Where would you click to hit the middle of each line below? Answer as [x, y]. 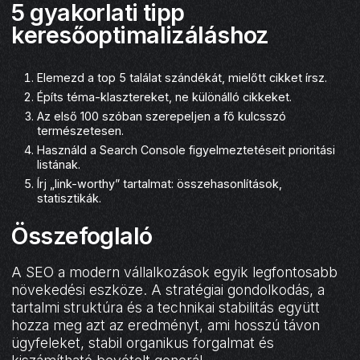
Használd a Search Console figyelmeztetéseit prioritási [186, 150]
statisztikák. [70, 198]
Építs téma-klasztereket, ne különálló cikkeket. [165, 97]
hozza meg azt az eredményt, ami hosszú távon [166, 325]
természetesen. [81, 131]
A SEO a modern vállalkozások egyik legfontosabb [175, 272]
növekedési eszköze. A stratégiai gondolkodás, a [168, 290]
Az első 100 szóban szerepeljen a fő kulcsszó [162, 117]
